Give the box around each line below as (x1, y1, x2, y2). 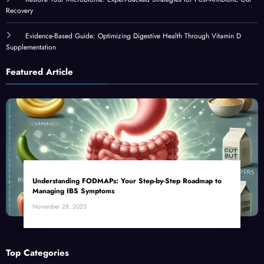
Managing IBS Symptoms (32, 185, 114, 196)
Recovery (6, 5, 33, 16)
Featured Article (6, 65, 73, 78)
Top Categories (6, 246, 69, 259)
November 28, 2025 (32, 202, 87, 211)
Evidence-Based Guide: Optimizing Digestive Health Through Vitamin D (25, 30, 241, 41)
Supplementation (6, 41, 56, 52)
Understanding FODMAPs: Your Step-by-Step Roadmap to (32, 175, 222, 186)
